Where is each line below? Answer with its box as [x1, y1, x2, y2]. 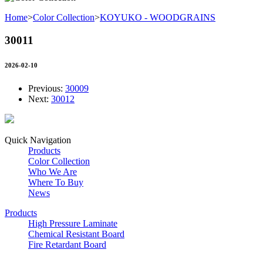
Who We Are [28, 166, 77, 177]
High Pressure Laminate [28, 218, 117, 228]
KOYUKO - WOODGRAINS [100, 12, 215, 22]
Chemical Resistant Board [28, 228, 124, 239]
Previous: [28, 83, 65, 93]
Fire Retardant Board [28, 239, 106, 249]
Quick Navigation [5, 134, 71, 145]
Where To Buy [28, 177, 83, 187]
